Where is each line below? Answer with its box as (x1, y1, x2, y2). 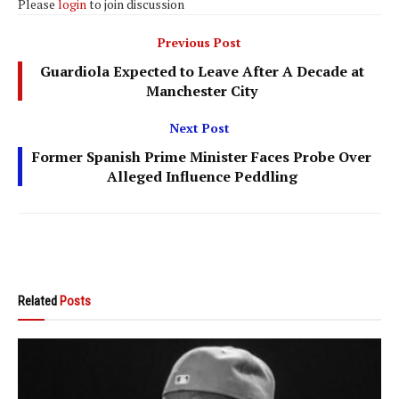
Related (18, 293, 57, 309)
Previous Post (158, 34, 241, 51)
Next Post (169, 119, 230, 136)
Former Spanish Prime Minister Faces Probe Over (32, 147, 371, 167)
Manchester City (146, 81, 257, 101)
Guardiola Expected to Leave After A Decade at (39, 61, 364, 81)
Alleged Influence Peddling (106, 167, 297, 186)
